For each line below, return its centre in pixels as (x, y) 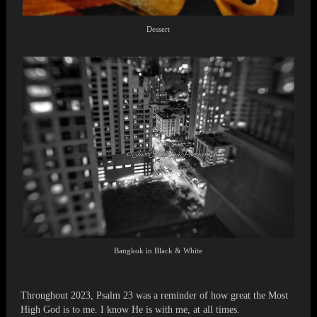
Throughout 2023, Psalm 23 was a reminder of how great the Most (155, 296)
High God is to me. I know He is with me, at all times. (131, 310)
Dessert (158, 29)
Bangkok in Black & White (158, 251)
